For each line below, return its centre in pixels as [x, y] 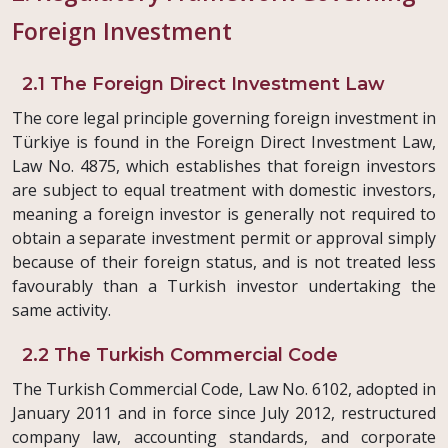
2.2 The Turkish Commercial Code [180, 355]
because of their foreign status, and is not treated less [224, 262]
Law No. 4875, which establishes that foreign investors [224, 166]
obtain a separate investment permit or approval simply [224, 238]
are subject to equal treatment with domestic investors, [224, 190]
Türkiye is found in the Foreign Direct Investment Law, [224, 142]
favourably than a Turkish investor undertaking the [224, 286]
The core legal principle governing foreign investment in [224, 118]
